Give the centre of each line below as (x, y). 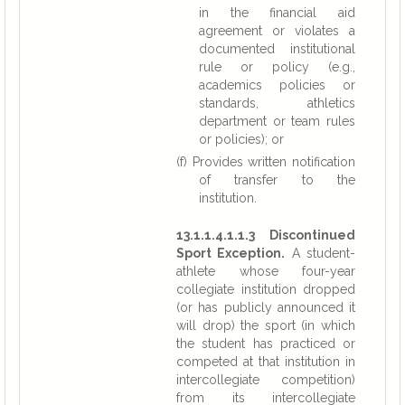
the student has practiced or (266, 344)
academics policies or (277, 85)
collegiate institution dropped (266, 289)
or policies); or (241, 139)
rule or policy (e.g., (277, 67)
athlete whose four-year (266, 271)
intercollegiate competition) (266, 380)
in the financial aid (277, 13)
